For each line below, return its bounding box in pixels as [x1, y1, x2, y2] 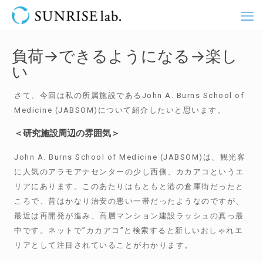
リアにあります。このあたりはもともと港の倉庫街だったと [14, 182, 244, 191]
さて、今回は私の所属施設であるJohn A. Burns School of [14, 91, 245, 100]
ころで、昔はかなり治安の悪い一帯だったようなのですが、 [14, 197, 244, 205]
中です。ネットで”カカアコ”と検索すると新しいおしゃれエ [14, 226, 244, 235]
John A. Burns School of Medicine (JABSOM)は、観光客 [14, 153, 246, 161]
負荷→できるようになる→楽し [12, 46, 238, 65]
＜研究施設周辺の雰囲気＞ [14, 128, 120, 139]
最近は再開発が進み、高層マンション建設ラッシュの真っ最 [14, 211, 244, 220]
